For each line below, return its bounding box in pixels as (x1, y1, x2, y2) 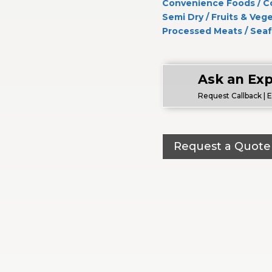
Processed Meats (161, 25, 242, 36)
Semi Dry (161, 11, 203, 22)
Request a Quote (173, 140, 271, 154)
